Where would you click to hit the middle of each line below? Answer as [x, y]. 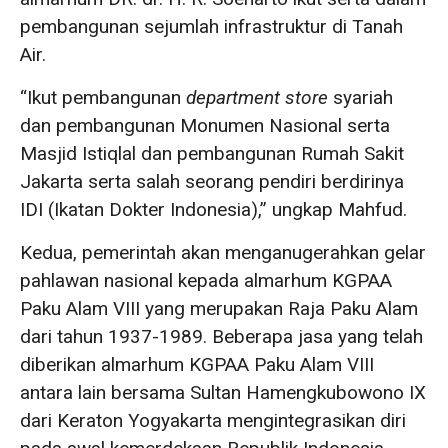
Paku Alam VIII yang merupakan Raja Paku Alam [219, 308]
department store [257, 97]
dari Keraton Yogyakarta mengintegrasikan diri [213, 420]
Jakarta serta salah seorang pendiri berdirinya [212, 181]
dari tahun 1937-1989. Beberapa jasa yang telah [221, 336]
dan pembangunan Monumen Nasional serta [205, 125]
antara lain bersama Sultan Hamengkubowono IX [223, 392]
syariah [360, 97]
